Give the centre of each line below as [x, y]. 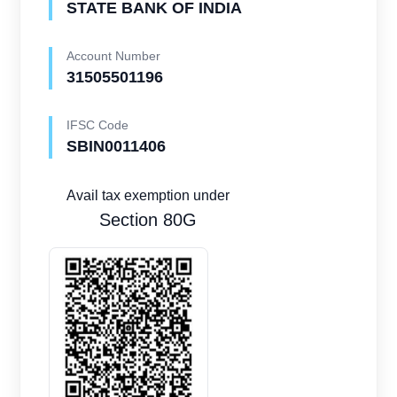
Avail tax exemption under [148, 196]
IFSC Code [98, 125]
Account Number [114, 56]
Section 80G [148, 220]
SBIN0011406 [117, 147]
